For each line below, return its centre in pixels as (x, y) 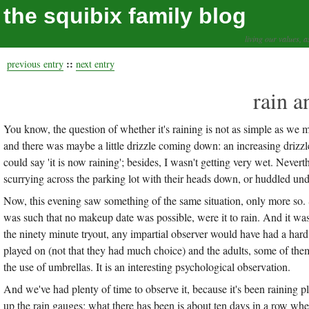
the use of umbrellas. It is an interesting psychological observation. (147, 267)
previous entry (35, 64)
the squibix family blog (125, 16)
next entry (95, 64)
